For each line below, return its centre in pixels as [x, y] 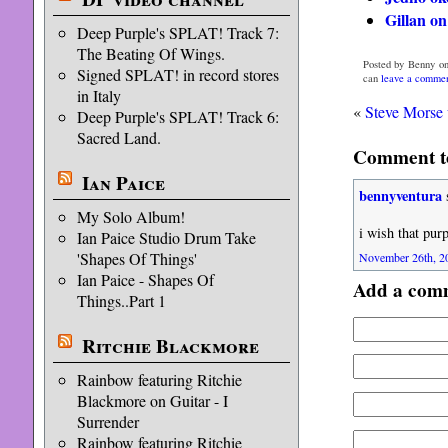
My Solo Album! [130, 216]
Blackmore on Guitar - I [152, 400]
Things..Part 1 [121, 300]
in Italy [98, 95]
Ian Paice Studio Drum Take [166, 237]
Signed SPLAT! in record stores [177, 74]
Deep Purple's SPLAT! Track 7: [177, 32]
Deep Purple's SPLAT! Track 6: [177, 116]
